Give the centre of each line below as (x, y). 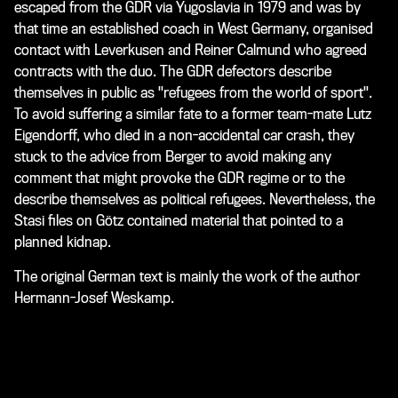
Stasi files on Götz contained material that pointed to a (179, 221)
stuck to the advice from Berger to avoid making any (173, 157)
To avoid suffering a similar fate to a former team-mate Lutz (193, 115)
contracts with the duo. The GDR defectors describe (173, 72)
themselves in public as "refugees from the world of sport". (193, 93)
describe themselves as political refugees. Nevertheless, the (195, 200)
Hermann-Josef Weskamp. (94, 298)
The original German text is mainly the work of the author (187, 277)
